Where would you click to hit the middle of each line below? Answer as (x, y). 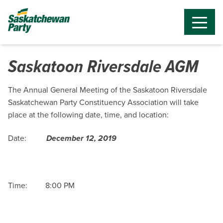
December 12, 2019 (81, 138)
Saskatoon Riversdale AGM (103, 66)
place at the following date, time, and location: (88, 114)
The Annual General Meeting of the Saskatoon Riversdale (108, 90)
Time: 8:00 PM (41, 185)
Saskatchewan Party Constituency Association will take (103, 102)
